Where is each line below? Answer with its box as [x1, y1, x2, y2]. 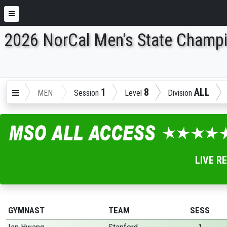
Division [168, 88, 194, 98]
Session [74, 88, 101, 98]
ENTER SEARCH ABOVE [5, 46, 99, 58]
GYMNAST [8, 205, 45, 216]
